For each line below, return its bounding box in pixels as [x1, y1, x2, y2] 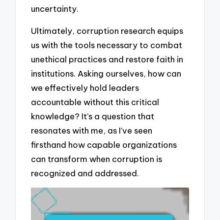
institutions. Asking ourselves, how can [31, 68, 182, 79]
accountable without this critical [31, 96, 160, 107]
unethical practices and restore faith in [31, 54, 184, 64]
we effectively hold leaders [31, 82, 139, 93]
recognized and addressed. [31, 167, 139, 178]
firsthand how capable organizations [31, 139, 177, 150]
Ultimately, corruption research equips [31, 25, 184, 36]
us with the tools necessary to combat [31, 39, 183, 50]
